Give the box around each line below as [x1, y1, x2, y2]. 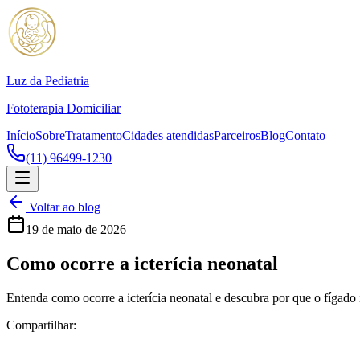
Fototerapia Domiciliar [6, 101, 121, 115]
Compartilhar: [6, 317, 76, 332]
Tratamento [65, 129, 122, 142]
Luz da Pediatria [6, 74, 89, 88]
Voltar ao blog [26, 200, 100, 214]
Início [6, 129, 35, 142]
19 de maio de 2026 [26, 223, 126, 236]
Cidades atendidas [122, 129, 214, 142]
